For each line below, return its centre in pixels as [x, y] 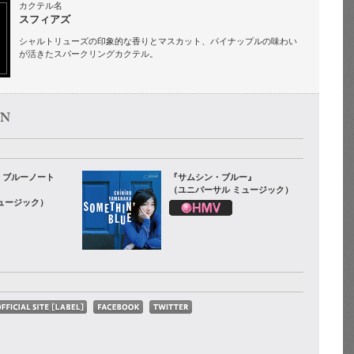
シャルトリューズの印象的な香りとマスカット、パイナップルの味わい [158, 41]
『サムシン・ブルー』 [213, 177]
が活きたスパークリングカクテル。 [88, 54]
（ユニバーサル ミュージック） [231, 190]
